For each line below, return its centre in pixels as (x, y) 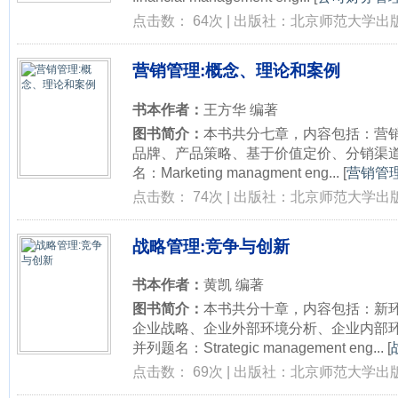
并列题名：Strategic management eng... (258, 348)
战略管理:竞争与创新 (211, 246)
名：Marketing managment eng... (236, 172)
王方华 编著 (241, 109)
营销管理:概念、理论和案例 (236, 70)
